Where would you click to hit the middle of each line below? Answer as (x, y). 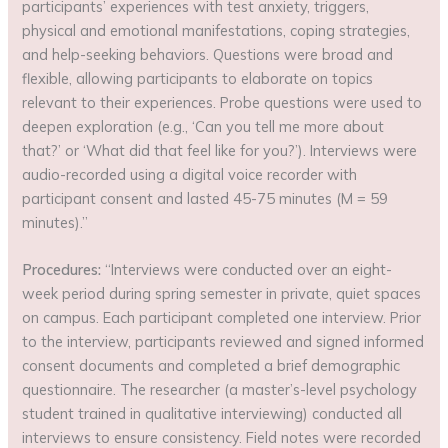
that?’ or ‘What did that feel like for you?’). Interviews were (220, 150)
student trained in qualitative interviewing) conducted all (212, 414)
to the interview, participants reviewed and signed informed (223, 342)
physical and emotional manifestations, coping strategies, (216, 30)
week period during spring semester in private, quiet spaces (222, 294)
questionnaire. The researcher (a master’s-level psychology (220, 390)
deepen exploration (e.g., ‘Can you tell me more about (203, 126)
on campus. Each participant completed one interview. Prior (222, 318)
